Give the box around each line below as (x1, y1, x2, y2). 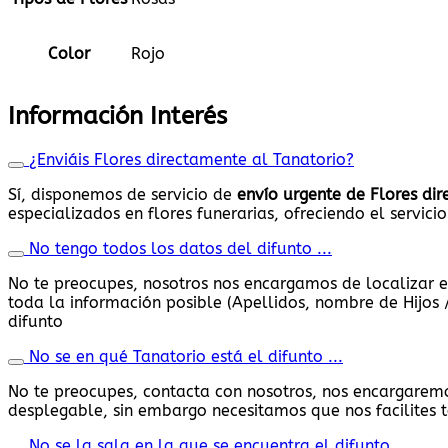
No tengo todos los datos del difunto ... (29, 238, 332, 258)
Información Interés (8, 102, 227, 131)
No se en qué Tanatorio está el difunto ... (29, 346, 343, 366)
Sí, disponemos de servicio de (8, 184, 237, 204)
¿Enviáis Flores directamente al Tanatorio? (29, 149, 354, 169)
